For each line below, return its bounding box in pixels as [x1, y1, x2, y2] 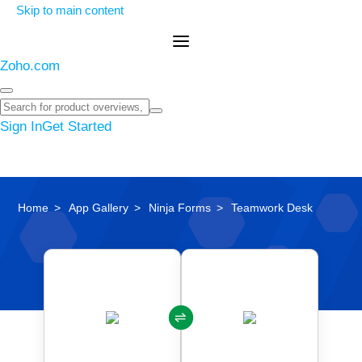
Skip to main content [16, 3, 124, 17]
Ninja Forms [149, 201, 212, 214]
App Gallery [69, 201, 129, 214]
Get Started [42, 119, 112, 134]
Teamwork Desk [231, 201, 314, 214]
